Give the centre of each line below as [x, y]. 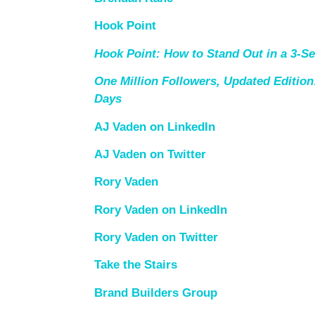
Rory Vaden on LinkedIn [161, 210]
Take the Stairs [136, 265]
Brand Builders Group [156, 292]
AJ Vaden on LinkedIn [155, 127]
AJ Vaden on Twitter [150, 154]
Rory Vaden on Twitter [156, 238]
